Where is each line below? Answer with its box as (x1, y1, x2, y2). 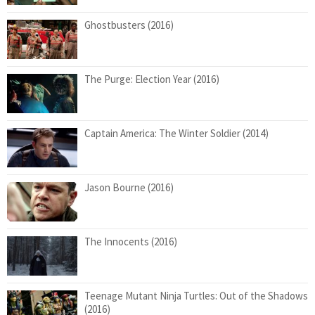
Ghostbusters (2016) (84, 18, 174, 32)
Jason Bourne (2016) (84, 181, 174, 195)
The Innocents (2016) (84, 235, 177, 249)
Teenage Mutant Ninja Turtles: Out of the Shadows (84, 289, 308, 303)
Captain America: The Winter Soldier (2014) (84, 127, 269, 141)
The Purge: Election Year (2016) (84, 72, 219, 86)
